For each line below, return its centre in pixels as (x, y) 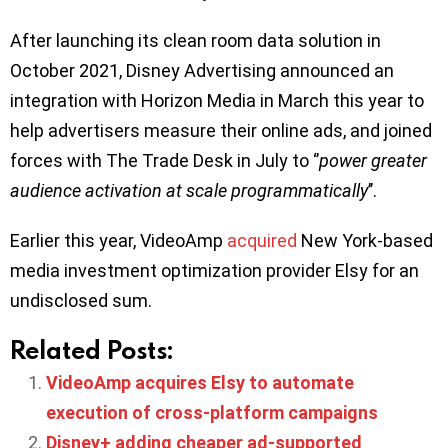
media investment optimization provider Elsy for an (214, 270)
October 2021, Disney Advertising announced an (202, 70)
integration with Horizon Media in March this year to (217, 100)
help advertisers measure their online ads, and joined (221, 130)
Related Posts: (91, 349)
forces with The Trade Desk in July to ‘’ (164, 160)
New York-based (365, 240)
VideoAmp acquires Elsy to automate (200, 382)
